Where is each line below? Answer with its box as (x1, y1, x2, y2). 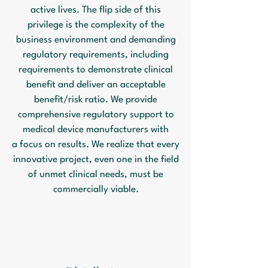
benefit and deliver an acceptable (26, 80, 166, 90)
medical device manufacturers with (23, 125, 169, 135)
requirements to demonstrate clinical (19, 65, 173, 75)
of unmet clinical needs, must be (28, 170, 163, 179)
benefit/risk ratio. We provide (34, 95, 157, 105)
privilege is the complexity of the (27, 20, 165, 30)
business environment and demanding (16, 35, 176, 45)
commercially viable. (53, 185, 139, 194)
